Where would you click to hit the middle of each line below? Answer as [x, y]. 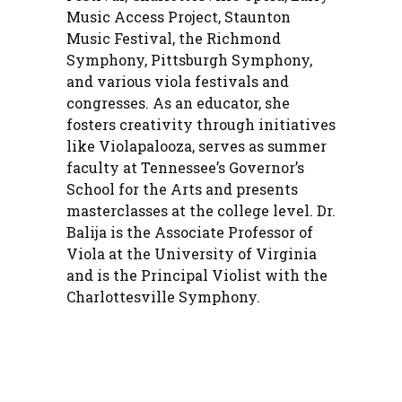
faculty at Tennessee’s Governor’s [185, 167]
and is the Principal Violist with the [197, 275]
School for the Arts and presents [182, 188]
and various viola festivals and [178, 81]
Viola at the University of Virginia [192, 253]
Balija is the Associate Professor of [190, 232]
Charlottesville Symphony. [163, 296]
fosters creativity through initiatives [201, 124]
